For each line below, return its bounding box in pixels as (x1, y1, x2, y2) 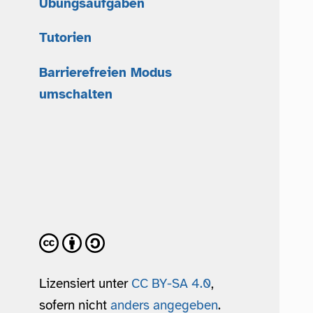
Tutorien (39, 29, 92, 46)
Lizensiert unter (39, 275, 131, 291)
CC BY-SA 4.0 (131, 275, 211, 291)
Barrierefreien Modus (39, 64, 172, 80)
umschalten (39, 85, 112, 102)
